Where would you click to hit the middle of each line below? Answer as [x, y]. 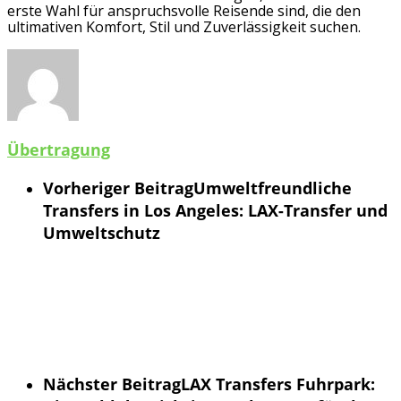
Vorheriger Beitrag [118, 188]
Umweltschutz [102, 233]
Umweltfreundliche [273, 188]
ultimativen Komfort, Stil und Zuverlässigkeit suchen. [184, 26]
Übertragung [59, 150]
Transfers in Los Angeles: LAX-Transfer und [215, 211]
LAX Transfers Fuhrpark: [278, 384]
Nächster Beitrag [112, 384]
